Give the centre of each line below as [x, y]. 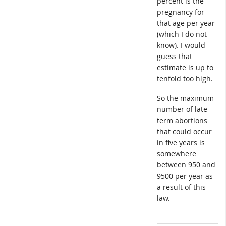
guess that [175, 56]
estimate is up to [185, 67]
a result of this [181, 187]
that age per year [186, 23]
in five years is [181, 143]
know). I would [181, 45]
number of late [182, 109]
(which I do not [182, 34]
